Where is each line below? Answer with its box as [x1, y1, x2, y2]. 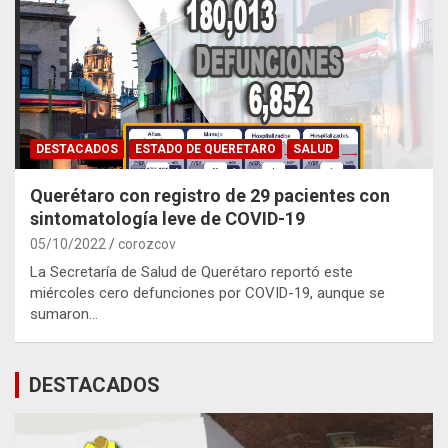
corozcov [118, 235, 176, 252]
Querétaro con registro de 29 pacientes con [30, 184, 390, 206]
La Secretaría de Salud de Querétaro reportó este [30, 262, 353, 281]
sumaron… [30, 304, 98, 323]
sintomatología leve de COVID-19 [30, 207, 305, 229]
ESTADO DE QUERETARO [135, 141, 276, 156]
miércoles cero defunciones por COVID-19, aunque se [30, 283, 385, 302]
